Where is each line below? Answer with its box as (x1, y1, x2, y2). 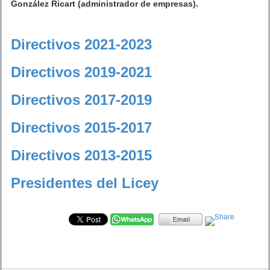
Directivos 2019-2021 (11, 63, 152, 80)
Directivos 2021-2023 (11, 36, 152, 52)
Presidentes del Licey (11, 174, 159, 191)
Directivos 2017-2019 (11, 91, 152, 108)
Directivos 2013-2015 (11, 146, 152, 163)
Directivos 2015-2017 (11, 119, 152, 136)
